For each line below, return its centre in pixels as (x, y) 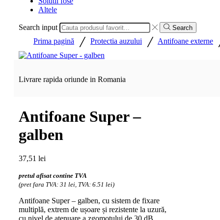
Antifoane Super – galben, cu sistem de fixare (89, 201)
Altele (48, 10)
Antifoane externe (185, 41)
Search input (38, 27)
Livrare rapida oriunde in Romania (72, 80)
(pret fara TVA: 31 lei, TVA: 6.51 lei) (67, 185)
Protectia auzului (116, 41)
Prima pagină (54, 41)
